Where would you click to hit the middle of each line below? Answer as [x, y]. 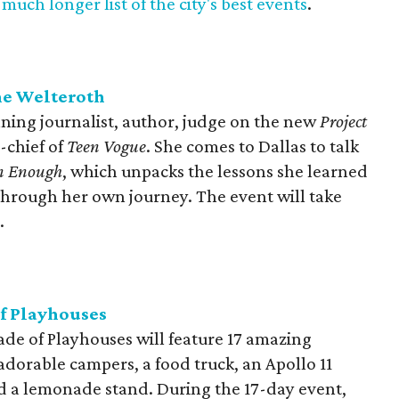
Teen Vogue [106, 146]
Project [343, 121]
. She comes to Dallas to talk [252, 146]
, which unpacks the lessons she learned [215, 171]
